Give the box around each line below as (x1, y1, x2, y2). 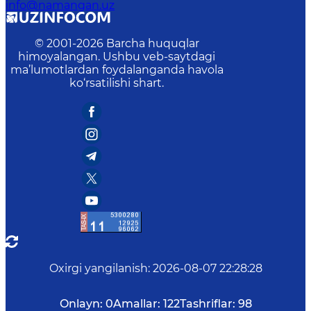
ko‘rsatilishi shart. (69, 76, 164, 90)
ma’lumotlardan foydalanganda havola (10, 63, 224, 76)
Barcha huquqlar (106, 37, 199, 50)
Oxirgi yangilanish (49, 262, 148, 275)
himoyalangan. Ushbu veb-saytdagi (18, 50, 215, 63)
